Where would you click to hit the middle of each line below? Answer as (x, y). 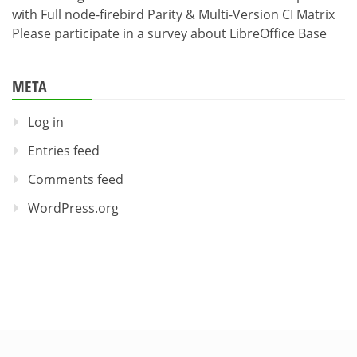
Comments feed (76, 180)
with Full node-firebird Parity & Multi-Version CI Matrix (173, 15)
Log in (46, 122)
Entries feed (64, 151)
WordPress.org (73, 208)
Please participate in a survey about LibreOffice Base (169, 34)
